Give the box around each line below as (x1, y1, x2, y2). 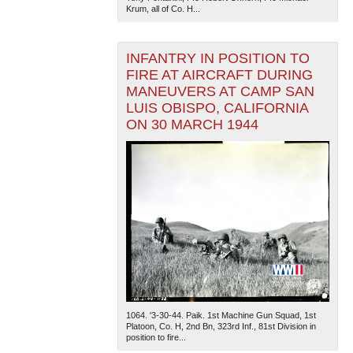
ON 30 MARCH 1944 (125, 116, 258, 132)
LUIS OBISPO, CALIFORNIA (125, 99, 309, 116)
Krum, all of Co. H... (125, 3, 200, 13)
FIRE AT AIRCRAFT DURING (125, 66, 313, 83)
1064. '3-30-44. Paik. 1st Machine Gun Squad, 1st (125, 310, 316, 320)
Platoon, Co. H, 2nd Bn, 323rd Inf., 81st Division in (125, 321, 316, 331)
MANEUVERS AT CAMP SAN (125, 83, 314, 99)
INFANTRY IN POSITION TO (125, 50, 310, 66)
